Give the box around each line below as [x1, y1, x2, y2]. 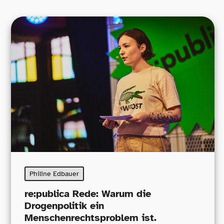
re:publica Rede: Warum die [24, 187, 151, 200]
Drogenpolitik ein [24, 199, 104, 212]
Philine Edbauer [29, 169, 79, 178]
